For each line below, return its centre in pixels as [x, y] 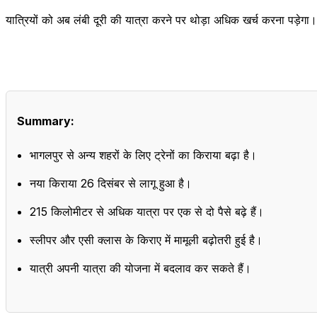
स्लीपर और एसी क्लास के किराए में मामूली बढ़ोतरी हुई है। [146, 240]
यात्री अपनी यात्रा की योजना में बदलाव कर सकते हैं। [140, 268]
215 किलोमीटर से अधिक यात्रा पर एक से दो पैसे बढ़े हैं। [147, 211]
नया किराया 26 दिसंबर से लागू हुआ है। [111, 183]
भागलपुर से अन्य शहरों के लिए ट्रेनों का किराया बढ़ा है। [143, 155]
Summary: [46, 121]
